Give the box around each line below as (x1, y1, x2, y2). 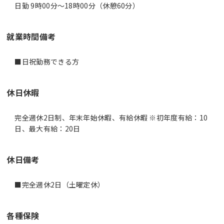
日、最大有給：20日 (14, 123, 80, 133)
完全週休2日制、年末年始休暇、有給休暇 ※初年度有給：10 (14, 112, 208, 122)
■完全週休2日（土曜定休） (14, 179, 105, 189)
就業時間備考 (6, 30, 56, 42)
